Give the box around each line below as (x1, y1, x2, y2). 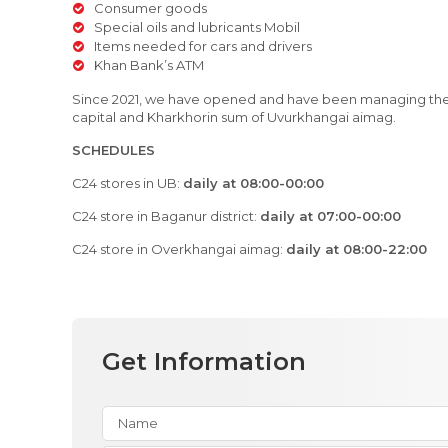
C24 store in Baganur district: (72, 208, 260, 224)
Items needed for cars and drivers (94, 38, 312, 54)
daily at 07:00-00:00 (260, 208, 401, 224)
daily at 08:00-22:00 (286, 241, 427, 257)
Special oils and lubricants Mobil (94, 19, 300, 35)
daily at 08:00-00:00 (183, 175, 324, 191)
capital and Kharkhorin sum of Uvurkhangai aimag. (72, 109, 396, 125)
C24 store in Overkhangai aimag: (72, 241, 286, 257)
